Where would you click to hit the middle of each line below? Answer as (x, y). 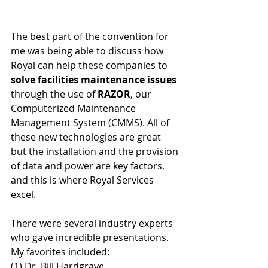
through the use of (54, 94)
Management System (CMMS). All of (91, 123)
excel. (23, 195)
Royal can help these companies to (90, 66)
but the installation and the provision (96, 152)
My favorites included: (60, 252)
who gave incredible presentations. (91, 238)
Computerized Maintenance (74, 109)
